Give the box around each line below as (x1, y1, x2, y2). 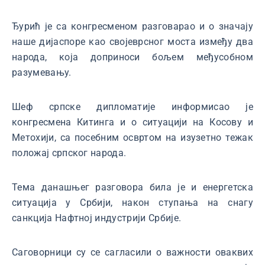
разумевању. (12, 67, 72, 78)
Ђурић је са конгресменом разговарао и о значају (12, 21, 253, 32)
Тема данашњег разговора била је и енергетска (12, 182, 253, 193)
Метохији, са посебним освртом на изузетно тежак (12, 132, 253, 143)
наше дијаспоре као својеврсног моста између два (12, 36, 253, 47)
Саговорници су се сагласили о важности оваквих (12, 247, 253, 258)
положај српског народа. (12, 147, 127, 159)
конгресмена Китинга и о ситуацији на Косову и (12, 117, 253, 128)
